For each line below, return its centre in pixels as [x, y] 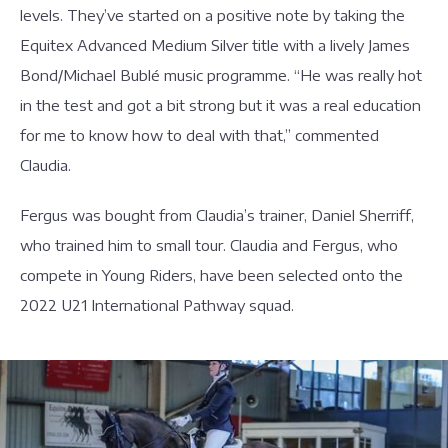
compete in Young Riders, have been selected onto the [211, 275]
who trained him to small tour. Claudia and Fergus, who [209, 245]
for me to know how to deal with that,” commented [199, 135]
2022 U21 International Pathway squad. [157, 305]
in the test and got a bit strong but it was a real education [220, 105]
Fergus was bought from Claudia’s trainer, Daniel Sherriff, [217, 215]
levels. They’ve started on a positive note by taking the [212, 15]
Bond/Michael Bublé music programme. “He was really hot [221, 75]
